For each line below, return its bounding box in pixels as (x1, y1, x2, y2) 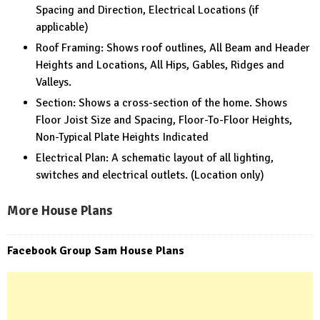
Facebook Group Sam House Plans (7, 243, 184, 258)
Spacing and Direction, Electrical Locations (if (36, 2, 259, 17)
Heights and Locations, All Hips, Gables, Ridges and (36, 57, 284, 72)
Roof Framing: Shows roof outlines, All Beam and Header (36, 40, 310, 55)
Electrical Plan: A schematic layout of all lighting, (36, 150, 274, 165)
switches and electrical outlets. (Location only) (36, 167, 264, 182)
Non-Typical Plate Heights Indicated (36, 129, 209, 144)
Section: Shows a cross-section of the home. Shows (36, 95, 287, 110)
